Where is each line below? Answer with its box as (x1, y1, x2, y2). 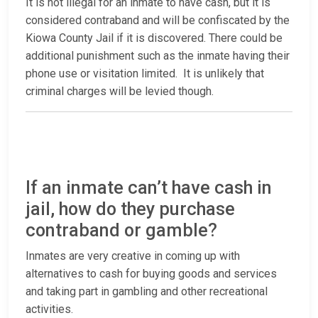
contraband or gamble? (26, 220, 217, 241)
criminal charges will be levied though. (26, 84, 214, 99)
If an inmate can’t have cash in (26, 177, 272, 199)
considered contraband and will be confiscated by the (26, 13, 290, 28)
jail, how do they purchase (26, 199, 235, 220)
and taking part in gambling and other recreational (26, 285, 268, 299)
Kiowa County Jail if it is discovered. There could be (26, 31, 283, 45)
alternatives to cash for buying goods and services (26, 267, 277, 281)
